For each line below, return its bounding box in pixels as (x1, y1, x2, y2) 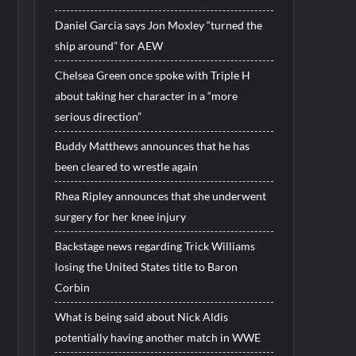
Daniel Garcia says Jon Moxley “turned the (54, 17, 262, 32)
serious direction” (54, 109, 141, 123)
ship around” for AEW (54, 38, 163, 52)
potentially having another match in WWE (54, 330, 261, 344)
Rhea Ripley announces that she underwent (54, 188, 266, 203)
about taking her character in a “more (54, 88, 238, 103)
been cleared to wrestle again (54, 159, 198, 173)
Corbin (54, 280, 90, 294)
